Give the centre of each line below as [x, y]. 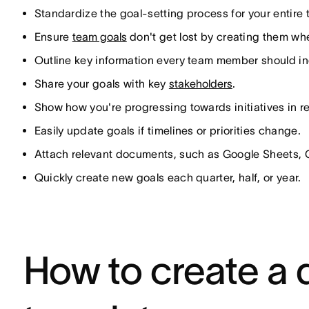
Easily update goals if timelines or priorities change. [167, 130]
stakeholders [200, 83]
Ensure [53, 37]
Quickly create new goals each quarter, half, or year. [168, 177]
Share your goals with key [101, 83]
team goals [99, 37]
